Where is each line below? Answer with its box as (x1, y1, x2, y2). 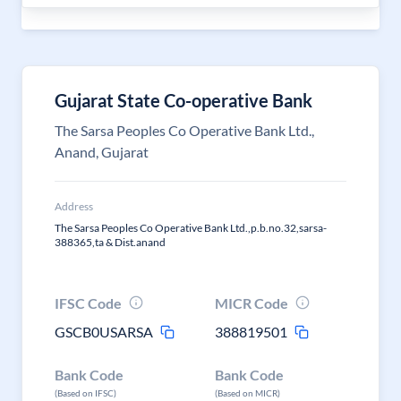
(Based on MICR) (215, 388, 281, 398)
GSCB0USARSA (55, 323, 153, 340)
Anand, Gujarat (55, 143, 149, 160)
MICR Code (215, 294, 289, 311)
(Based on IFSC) (55, 388, 116, 398)
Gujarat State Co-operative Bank (55, 90, 312, 111)
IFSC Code (55, 294, 122, 311)
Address (55, 200, 93, 213)
